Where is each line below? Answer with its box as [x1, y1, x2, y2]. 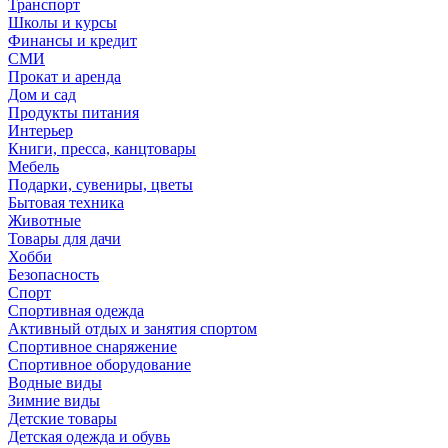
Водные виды [8, 373, 102, 391]
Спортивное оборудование [8, 355, 191, 373]
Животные [8, 211, 81, 229]
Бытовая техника [8, 193, 124, 211]
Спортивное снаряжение [8, 337, 177, 355]
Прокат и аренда [8, 67, 121, 85]
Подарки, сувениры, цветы [8, 175, 193, 193]
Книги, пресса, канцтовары [8, 139, 196, 157]
